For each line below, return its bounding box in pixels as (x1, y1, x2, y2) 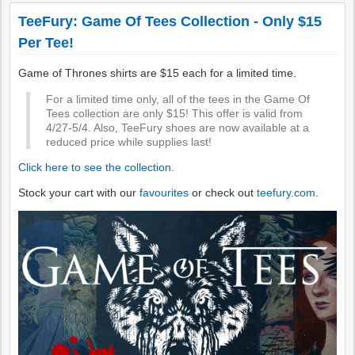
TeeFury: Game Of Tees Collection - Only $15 (18, 13, 323, 29)
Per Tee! (18, 35, 74, 51)
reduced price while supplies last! (46, 136, 212, 148)
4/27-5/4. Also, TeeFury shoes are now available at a (46, 121, 310, 134)
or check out (189, 186, 258, 199)
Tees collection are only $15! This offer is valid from (46, 107, 303, 120)
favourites (139, 186, 189, 199)
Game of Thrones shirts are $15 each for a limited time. (18, 67, 297, 79)
